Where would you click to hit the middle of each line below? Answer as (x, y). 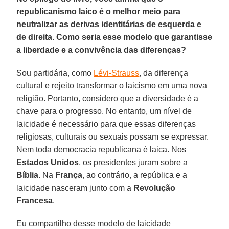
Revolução (155, 188)
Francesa (35, 200)
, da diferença (164, 73)
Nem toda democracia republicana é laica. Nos (101, 149)
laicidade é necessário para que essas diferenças (106, 124)
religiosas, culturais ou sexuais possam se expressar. (113, 136)
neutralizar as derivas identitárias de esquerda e (109, 24)
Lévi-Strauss (117, 73)
